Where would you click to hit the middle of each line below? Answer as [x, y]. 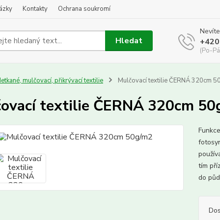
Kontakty [35, 9]
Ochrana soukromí [84, 9]
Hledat [129, 41]
